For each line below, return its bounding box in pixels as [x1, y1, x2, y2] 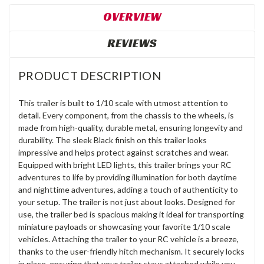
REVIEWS [107, 35, 157, 51]
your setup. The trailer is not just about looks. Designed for [18, 196, 235, 207]
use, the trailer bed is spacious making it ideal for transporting [18, 209, 244, 219]
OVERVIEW [103, 8, 161, 24]
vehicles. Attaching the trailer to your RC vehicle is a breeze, [18, 233, 239, 244]
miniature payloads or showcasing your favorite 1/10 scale [18, 221, 230, 232]
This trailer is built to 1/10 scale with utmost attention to [18, 97, 228, 108]
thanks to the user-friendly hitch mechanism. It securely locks [18, 246, 245, 256]
